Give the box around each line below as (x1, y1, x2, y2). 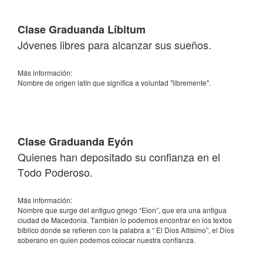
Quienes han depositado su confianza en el (18, 149, 220, 164)
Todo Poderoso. (18, 164, 93, 180)
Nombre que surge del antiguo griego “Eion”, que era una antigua (18, 205, 227, 215)
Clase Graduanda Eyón (18, 134, 133, 149)
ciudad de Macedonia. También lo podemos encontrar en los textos (18, 215, 232, 225)
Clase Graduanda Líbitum (18, 22, 146, 37)
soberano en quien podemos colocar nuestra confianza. (18, 235, 195, 245)
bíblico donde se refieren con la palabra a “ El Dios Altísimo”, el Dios (18, 225, 234, 235)
